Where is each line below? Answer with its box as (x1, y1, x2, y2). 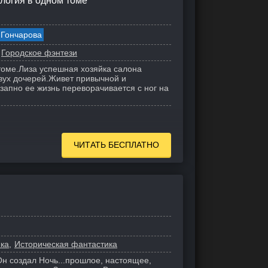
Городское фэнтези (1, 48, 77, 57)
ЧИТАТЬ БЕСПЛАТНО (74, 140, 159, 150)
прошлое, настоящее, (65, 255, 151, 265)
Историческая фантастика (14, 239, 117, 249)
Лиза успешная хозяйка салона (19, 64, 142, 74)
